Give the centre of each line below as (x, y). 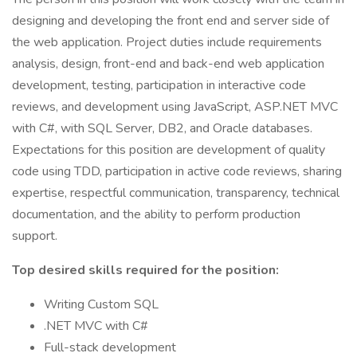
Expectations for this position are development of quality (169, 150)
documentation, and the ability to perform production (156, 214)
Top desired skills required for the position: (145, 270)
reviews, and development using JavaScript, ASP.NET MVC (175, 107)
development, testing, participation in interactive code (159, 85)
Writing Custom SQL (101, 304)
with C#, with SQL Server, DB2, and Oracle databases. (162, 128)
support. (35, 236)
